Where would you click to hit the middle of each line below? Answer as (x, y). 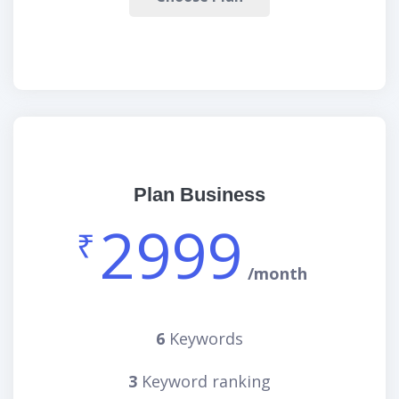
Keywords (204, 338)
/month (277, 273)
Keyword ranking (204, 381)
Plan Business (199, 195)
